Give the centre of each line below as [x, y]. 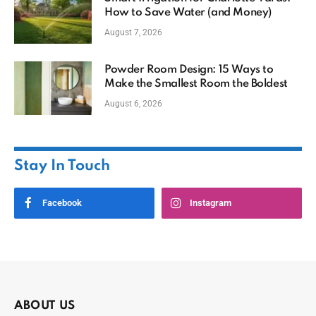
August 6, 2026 [133, 103]
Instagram [211, 202]
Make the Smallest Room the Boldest [196, 84]
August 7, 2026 [133, 32]
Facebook [62, 202]
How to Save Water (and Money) [188, 12]
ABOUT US [45, 305]
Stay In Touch [62, 166]
